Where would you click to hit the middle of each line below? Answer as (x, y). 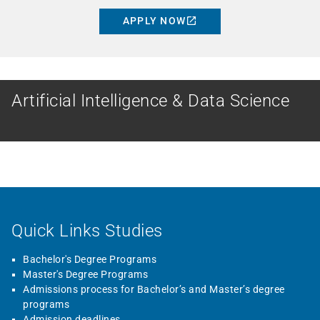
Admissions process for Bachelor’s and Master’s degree (154, 290)
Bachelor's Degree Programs (90, 260)
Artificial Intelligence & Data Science (150, 101)
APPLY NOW (154, 21)
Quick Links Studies (87, 231)
